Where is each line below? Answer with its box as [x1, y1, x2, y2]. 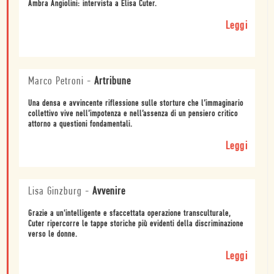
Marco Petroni [28, 75, 84, 87]
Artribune [94, 75, 131, 87]
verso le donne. [28, 229, 78, 239]
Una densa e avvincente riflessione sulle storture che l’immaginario [28, 98, 243, 108]
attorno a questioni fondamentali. [28, 119, 133, 129]
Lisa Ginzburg [28, 185, 82, 198]
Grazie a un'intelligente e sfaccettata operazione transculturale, [28, 209, 231, 218]
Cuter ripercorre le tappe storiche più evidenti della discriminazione [28, 219, 243, 229]
